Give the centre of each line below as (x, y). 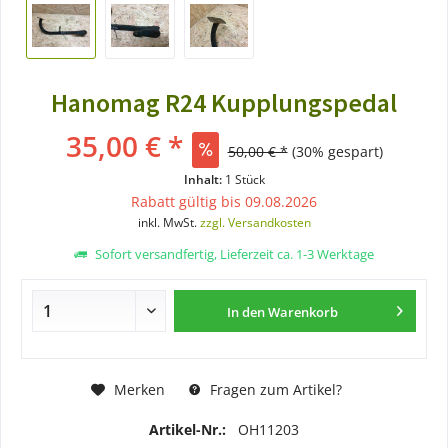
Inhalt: (204, 179)
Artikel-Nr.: (189, 429)
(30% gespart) (337, 151)
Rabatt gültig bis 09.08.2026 (224, 201)
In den (246, 312)
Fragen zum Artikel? (273, 389)
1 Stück (244, 179)
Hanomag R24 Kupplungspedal (224, 102)
